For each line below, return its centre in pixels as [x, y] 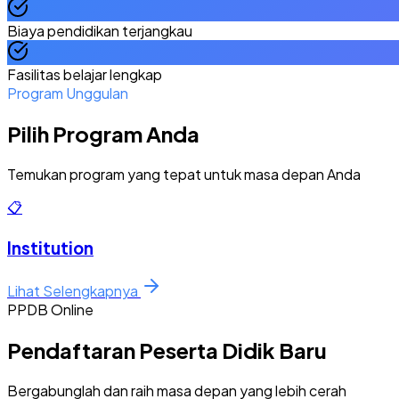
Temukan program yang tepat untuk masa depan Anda [184, 174]
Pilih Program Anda [103, 133]
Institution [50, 248]
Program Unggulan [68, 93]
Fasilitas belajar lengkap [85, 74]
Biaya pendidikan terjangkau [100, 30]
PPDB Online [50, 309]
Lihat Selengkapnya [74, 291]
